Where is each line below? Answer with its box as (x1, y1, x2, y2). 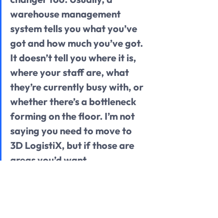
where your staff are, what (10, 66, 131, 78)
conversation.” (10, 197, 77, 210)
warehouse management (10, 7, 123, 20)
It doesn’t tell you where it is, (10, 51, 138, 64)
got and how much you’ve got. (10, 36, 145, 49)
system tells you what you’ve (10, 22, 139, 35)
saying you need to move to (10, 124, 134, 137)
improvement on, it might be (10, 168, 137, 181)
